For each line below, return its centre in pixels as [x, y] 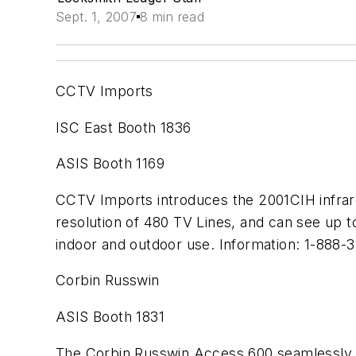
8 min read [172, 17]
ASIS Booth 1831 [110, 316]
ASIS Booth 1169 [110, 164]
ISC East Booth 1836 [124, 127]
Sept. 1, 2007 [97, 17]
